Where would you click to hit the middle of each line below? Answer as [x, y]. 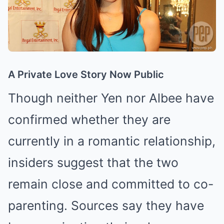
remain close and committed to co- [111, 184]
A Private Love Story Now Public [86, 74]
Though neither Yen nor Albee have [111, 98]
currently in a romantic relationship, [112, 141]
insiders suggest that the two [93, 162]
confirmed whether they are [89, 119]
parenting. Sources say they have [106, 205]
